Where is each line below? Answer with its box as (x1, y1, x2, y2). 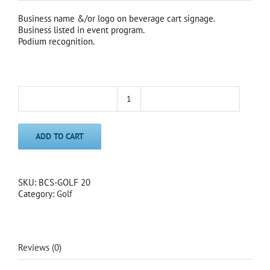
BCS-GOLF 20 (39, 177, 90, 189)
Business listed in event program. (18, 24, 145, 36)
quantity (128, 143, 160, 155)
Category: (18, 188, 57, 200)
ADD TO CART (36, 131, 84, 142)
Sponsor (128, 121, 159, 133)
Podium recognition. (18, 36, 95, 48)
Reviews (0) (18, 242, 61, 254)
